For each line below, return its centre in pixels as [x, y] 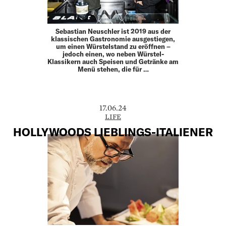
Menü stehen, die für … [113, 69]
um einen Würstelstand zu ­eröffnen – [113, 46]
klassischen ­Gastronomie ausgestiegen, [113, 39]
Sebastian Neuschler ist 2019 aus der [113, 31]
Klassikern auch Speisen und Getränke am [113, 61]
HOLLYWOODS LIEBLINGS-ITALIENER [113, 132]
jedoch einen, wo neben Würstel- [113, 54]
